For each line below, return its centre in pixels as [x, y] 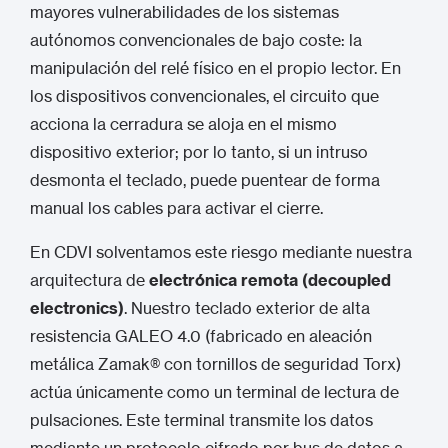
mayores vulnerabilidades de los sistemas [184, 12]
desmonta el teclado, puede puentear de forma [205, 180]
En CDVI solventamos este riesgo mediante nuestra [221, 252]
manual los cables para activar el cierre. [176, 208]
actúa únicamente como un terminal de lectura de [214, 392]
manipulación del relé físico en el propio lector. [203, 68]
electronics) [77, 308]
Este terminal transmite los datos [247, 420]
